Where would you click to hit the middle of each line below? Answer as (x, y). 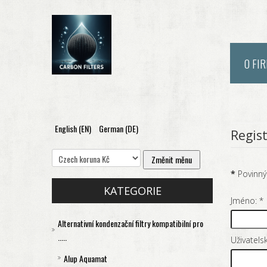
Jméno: (244, 201)
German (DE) (119, 128)
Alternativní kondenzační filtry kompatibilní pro (131, 223)
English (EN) (74, 128)
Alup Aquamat (86, 259)
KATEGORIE (132, 191)
